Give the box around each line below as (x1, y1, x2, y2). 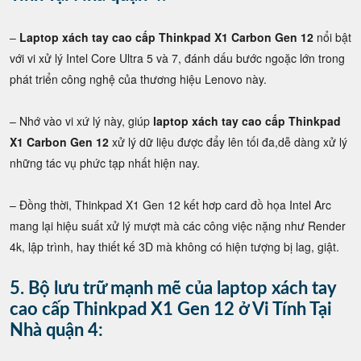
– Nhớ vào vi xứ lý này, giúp (10, 112, 153, 129)
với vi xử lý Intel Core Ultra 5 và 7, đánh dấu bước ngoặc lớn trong (10, 49, 345, 66)
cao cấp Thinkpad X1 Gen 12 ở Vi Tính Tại (10, 300, 332, 318)
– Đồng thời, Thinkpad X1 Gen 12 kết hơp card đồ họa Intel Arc (10, 196, 331, 213)
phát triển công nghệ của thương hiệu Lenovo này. (10, 70, 267, 87)
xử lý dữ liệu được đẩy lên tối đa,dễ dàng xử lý (109, 133, 347, 150)
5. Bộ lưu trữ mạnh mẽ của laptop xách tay (10, 279, 336, 297)
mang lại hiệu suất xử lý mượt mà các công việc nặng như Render (10, 217, 346, 234)
